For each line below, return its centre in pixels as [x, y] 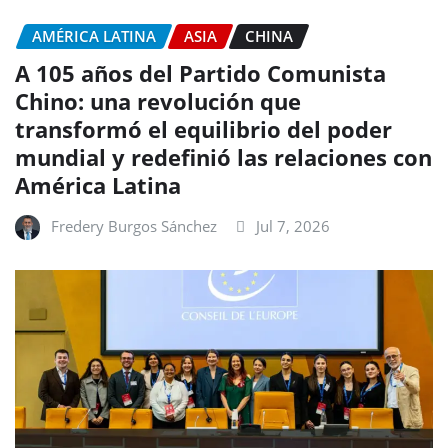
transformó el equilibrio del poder [203, 128]
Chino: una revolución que [158, 100]
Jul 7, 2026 [293, 225]
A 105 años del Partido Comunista [200, 72]
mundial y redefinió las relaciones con [223, 156]
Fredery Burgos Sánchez [134, 225]
